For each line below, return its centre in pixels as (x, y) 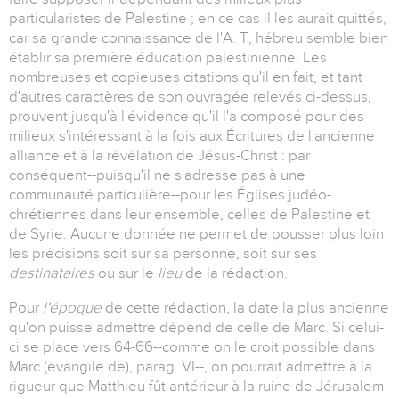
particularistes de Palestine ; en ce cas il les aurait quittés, (198, 19)
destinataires (53, 273)
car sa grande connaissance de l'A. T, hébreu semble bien (199, 38)
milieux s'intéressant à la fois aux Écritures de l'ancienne (192, 136)
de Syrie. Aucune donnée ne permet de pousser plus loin (196, 234)
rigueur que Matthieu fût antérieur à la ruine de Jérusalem (196, 387)
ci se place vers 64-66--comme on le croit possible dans (192, 347)
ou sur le (128, 273)
